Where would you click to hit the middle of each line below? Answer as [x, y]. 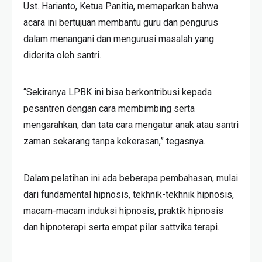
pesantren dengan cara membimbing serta [109, 109]
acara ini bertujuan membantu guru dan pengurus [121, 23]
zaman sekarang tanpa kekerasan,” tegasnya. [114, 142]
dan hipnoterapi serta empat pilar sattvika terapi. [121, 227]
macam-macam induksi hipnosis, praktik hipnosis [123, 211]
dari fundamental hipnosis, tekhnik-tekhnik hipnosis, [129, 195]
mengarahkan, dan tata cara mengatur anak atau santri [131, 125]
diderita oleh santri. [62, 56]
